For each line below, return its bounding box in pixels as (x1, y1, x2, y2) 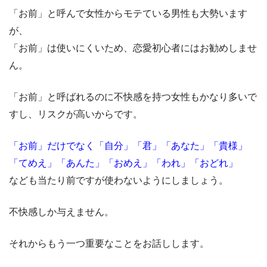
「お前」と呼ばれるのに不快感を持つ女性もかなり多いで (9, 91, 257, 102)
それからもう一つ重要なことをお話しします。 (9, 238, 209, 249)
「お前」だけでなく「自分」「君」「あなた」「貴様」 (9, 140, 247, 151)
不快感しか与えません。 (9, 206, 114, 217)
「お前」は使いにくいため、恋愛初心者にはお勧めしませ (9, 42, 257, 53)
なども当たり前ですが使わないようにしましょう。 (9, 175, 228, 185)
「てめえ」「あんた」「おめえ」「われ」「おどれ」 (9, 157, 238, 168)
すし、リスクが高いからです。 (9, 108, 142, 119)
